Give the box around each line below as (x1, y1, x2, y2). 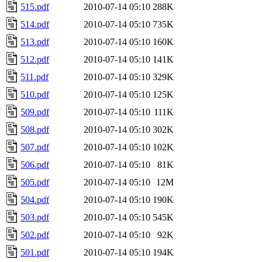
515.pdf (20, 1, 49, 12)
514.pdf (20, 19, 49, 29)
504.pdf (20, 194, 49, 205)
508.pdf (20, 124, 49, 135)
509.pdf (20, 106, 49, 117)
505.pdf (20, 177, 49, 187)
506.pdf (20, 159, 49, 170)
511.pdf (20, 71, 49, 82)
